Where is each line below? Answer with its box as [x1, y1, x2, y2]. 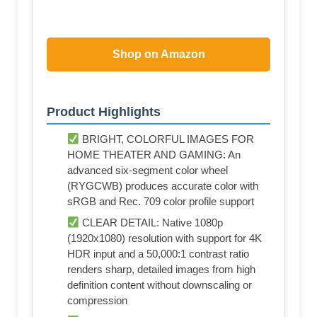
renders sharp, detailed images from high [67, 263, 255, 276]
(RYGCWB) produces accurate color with [67, 180, 258, 192]
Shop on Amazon [112, 48, 205, 61]
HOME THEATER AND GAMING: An [67, 149, 241, 161]
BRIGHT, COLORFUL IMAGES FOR [79, 133, 255, 146]
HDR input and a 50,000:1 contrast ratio [67, 248, 249, 260]
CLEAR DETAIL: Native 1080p [79, 217, 224, 229]
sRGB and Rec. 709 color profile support [67, 195, 254, 208]
